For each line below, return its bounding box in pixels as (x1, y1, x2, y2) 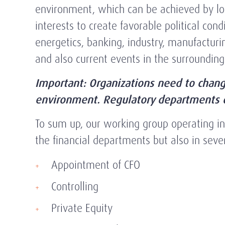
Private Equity (51, 201, 113, 215)
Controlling (51, 179, 98, 194)
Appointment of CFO (51, 158, 140, 172)
